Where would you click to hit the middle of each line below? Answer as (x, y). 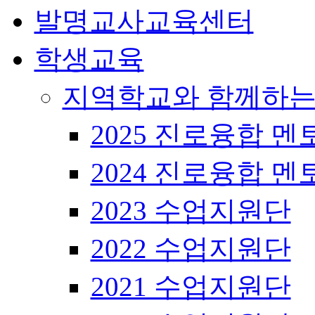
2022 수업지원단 (191, 248)
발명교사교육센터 (144, 20)
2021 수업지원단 (191, 286)
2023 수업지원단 (191, 210)
